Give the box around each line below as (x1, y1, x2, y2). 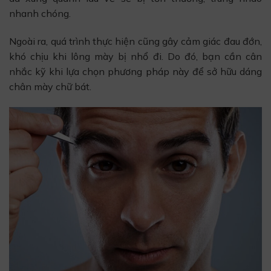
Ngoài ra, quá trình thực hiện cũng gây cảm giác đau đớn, (9, 34, 262, 47)
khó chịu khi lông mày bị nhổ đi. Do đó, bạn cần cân (9, 50, 262, 62)
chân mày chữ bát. (9, 80, 91, 93)
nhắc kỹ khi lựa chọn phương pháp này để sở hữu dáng (9, 65, 262, 77)
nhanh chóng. (9, 7, 71, 20)
